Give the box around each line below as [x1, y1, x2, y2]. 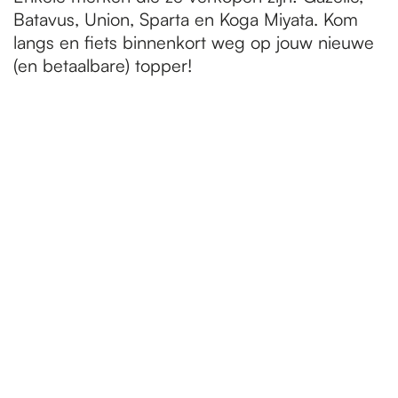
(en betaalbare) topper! [13, 54, 192, 76]
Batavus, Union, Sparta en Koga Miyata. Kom [13, 8, 358, 30]
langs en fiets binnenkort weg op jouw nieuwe [13, 31, 374, 53]
